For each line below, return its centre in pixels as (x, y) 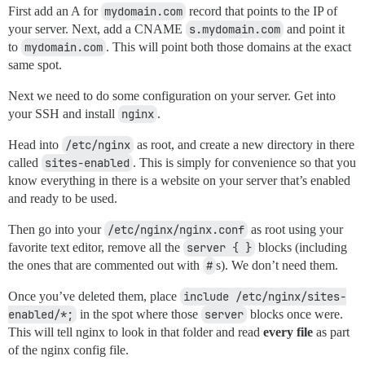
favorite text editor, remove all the (96, 247)
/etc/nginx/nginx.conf (176, 229)
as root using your (295, 229)
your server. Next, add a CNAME (97, 29)
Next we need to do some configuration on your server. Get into (172, 95)
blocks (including (301, 247)
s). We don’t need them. (277, 265)
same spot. (35, 64)
